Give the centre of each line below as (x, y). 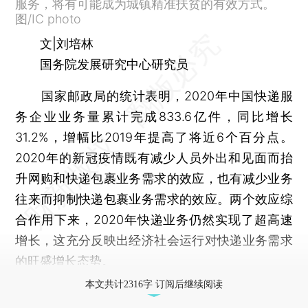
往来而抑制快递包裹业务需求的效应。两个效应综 (154, 199)
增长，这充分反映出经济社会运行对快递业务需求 (154, 240)
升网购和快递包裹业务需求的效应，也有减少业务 (154, 178)
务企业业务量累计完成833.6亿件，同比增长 (154, 116)
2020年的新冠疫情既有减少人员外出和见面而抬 (154, 157)
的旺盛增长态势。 (65, 261)
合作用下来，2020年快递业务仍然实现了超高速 (154, 219)
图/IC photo (48, 19)
